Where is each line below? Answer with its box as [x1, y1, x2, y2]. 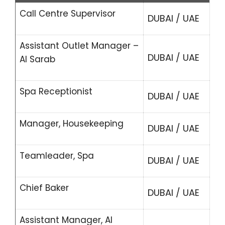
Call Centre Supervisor [20, 8, 116, 20]
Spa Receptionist [20, 85, 92, 97]
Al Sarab [20, 53, 55, 65]
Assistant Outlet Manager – [20, 40, 139, 52]
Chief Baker [20, 182, 69, 194]
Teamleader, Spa [20, 150, 94, 162]
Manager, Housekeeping [20, 118, 124, 130]
